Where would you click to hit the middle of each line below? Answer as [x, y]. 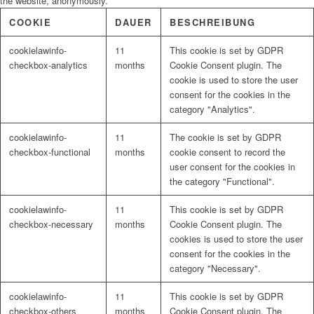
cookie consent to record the [227, 152]
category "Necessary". [215, 268]
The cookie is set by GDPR [225, 137]
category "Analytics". [212, 109]
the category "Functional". [222, 182]
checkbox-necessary [51, 224]
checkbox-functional [50, 152]
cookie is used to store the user [234, 80]
